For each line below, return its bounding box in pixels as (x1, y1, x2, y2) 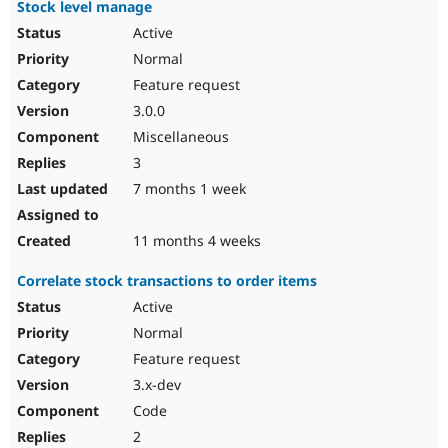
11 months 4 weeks (129, 231, 261, 251)
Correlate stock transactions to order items (17, 271, 317, 291)
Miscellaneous (129, 127, 229, 147)
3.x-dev (129, 375, 181, 395)
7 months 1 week (129, 179, 246, 199)
